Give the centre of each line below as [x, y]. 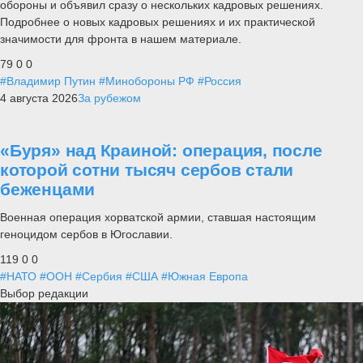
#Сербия [99, 277]
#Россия [220, 81]
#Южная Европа [205, 277]
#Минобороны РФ [147, 81]
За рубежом [109, 98]
